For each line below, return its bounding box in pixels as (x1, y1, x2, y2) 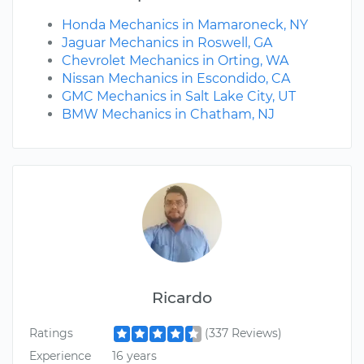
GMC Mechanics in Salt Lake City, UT (62, 89, 296, 105)
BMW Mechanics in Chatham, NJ (62, 106, 275, 123)
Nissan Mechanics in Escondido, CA (62, 71, 290, 87)
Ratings (29, 326, 73, 341)
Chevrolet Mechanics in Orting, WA (62, 53, 288, 69)
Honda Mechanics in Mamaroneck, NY (62, 17, 308, 33)
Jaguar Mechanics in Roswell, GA (62, 35, 272, 51)
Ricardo (152, 288, 212, 308)
